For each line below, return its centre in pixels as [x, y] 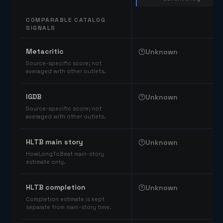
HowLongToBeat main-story [65, 154]
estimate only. [46, 162]
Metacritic [45, 51]
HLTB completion [56, 187]
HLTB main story [55, 142]
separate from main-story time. [68, 207]
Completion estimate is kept [65, 199]
